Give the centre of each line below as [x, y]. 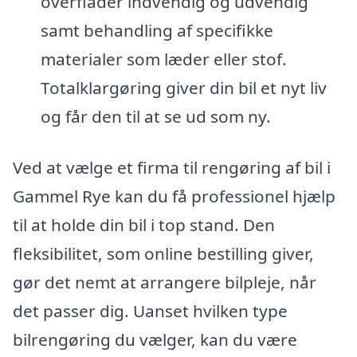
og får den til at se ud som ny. [155, 116]
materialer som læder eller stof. [163, 59]
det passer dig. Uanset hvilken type [150, 310]
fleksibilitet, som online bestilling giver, [163, 253]
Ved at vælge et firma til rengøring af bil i [172, 167]
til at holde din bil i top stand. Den [144, 224]
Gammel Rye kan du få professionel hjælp [174, 196]
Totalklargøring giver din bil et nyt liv [183, 87]
